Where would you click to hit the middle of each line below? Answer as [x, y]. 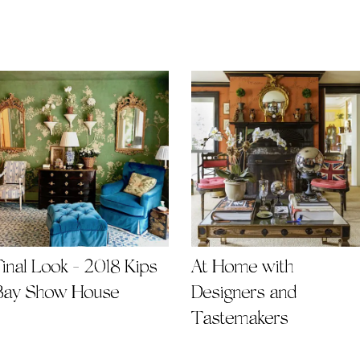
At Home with [242, 268]
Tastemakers [239, 319]
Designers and [243, 293]
